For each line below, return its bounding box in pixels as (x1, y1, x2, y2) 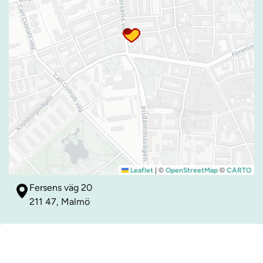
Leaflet (129, 166, 153, 175)
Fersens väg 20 (29, 182, 92, 194)
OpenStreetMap (166, 166, 218, 175)
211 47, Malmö (29, 196, 90, 208)
